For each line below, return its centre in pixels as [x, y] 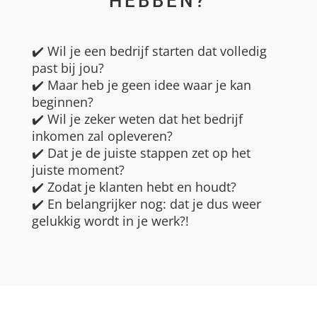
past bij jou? [68, 68]
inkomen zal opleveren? [102, 136]
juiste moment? [78, 170]
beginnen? [62, 102]
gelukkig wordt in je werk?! [110, 221]
